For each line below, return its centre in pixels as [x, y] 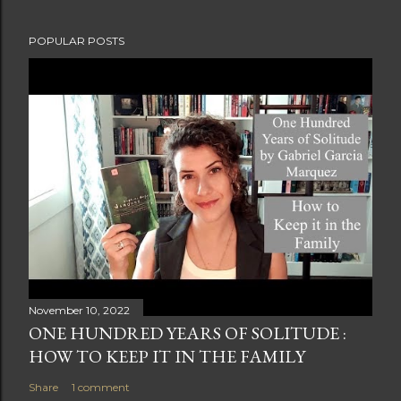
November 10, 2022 [79, 310]
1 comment [101, 387]
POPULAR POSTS [77, 41]
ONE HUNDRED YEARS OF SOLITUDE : [188, 333]
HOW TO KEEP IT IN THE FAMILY [167, 356]
